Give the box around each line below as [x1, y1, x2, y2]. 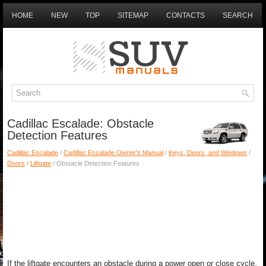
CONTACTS [166, 11, 205, 20]
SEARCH [223, 11, 253, 20]
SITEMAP [118, 11, 148, 20]
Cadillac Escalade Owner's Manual [64, 149, 163, 156]
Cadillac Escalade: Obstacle [7, 117, 154, 130]
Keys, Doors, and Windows [169, 149, 247, 156]
